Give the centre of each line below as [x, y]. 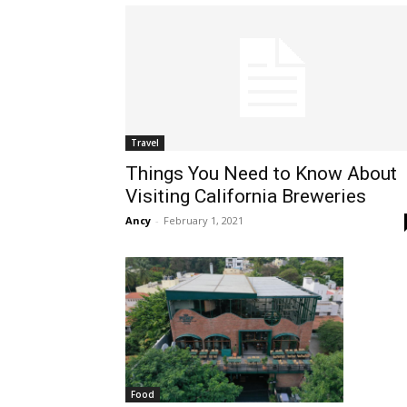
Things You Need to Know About [261, 174]
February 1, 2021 [203, 220]
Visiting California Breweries [246, 196]
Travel [145, 143]
